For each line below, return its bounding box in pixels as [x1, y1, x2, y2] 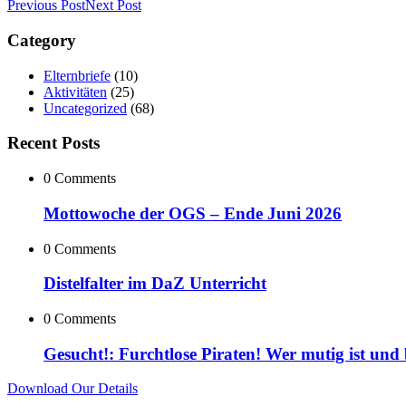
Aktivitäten [43, 83, 107, 100]
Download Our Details [7, 381, 138, 397]
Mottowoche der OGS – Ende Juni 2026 [43, 203, 342, 223]
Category [7, 30, 76, 50]
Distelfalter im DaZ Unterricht [43, 274, 266, 294]
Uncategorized [43, 100, 127, 116]
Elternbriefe [43, 67, 111, 83]
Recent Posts [7, 133, 100, 153]
